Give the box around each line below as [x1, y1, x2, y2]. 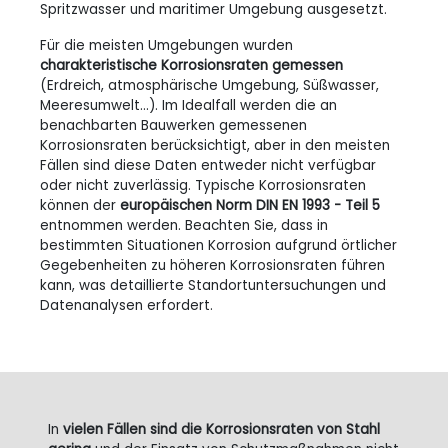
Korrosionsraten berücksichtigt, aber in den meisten [40, 136, 390, 155]
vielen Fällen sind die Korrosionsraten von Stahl [63, 420, 380, 439]
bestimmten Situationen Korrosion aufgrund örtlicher [40, 236, 397, 255]
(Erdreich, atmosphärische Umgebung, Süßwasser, [40, 76, 379, 95]
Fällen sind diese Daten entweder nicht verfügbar [40, 156, 376, 175]
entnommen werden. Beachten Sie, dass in [40, 216, 328, 235]
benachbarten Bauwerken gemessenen [40, 116, 307, 135]
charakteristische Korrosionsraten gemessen [40, 56, 343, 75]
